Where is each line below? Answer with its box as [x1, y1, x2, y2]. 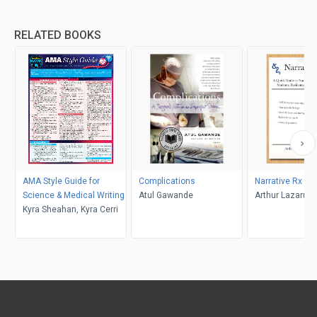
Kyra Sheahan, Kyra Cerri [22, 204, 118, 214]
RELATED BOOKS [14, 28, 101, 42]
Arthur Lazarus [254, 190, 313, 200]
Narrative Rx [254, 176, 302, 186]
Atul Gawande [138, 190, 193, 200]
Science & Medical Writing [22, 190, 125, 200]
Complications [138, 176, 195, 186]
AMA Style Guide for [22, 176, 100, 186]
